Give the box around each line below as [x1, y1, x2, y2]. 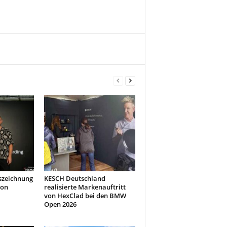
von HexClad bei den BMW [44, 191, 126, 200]
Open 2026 [44, 200, 77, 209]
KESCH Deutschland [44, 174, 105, 183]
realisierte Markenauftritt [44, 182, 126, 192]
